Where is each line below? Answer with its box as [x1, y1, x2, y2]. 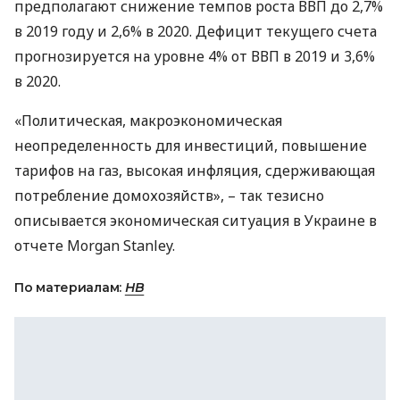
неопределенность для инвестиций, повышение [14, 135, 367, 155]
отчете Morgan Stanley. [14, 235, 175, 255]
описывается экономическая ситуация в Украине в [14, 210, 377, 230]
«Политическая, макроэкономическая [14, 110, 282, 130]
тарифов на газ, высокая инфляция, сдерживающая [14, 160, 375, 180]
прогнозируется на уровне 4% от [14, 46, 251, 66]
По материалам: [14, 279, 125, 296]
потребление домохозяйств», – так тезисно [14, 185, 324, 205]
